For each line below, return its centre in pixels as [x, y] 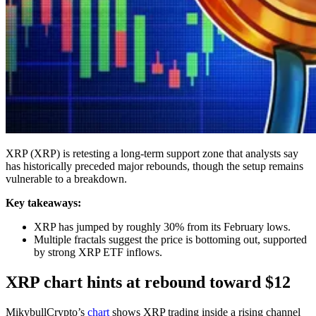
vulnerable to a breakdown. [66, 178]
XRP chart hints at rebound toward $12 [148, 282]
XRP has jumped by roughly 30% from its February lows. [162, 226]
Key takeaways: [43, 202]
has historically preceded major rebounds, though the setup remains [154, 166]
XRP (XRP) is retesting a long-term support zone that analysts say [152, 153]
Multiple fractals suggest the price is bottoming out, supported [170, 239]
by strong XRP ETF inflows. [98, 252]
